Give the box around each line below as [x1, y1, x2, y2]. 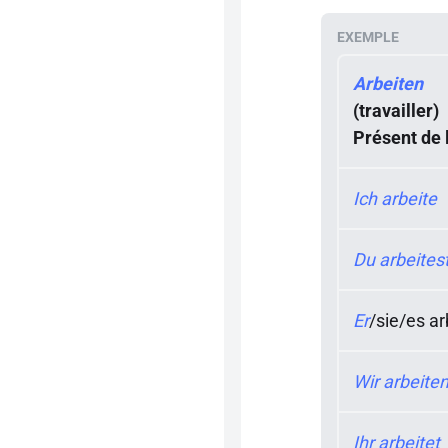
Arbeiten [353, 73, 423, 94]
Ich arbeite [353, 188, 437, 209]
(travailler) [353, 100, 439, 121]
